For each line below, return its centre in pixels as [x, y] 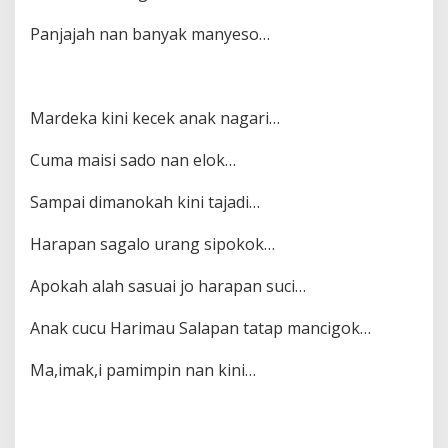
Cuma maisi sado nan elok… [133, 160]
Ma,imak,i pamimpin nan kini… [143, 370]
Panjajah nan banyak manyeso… [150, 34]
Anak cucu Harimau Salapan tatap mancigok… [200, 328]
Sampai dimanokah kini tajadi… [145, 202]
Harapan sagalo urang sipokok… [152, 244]
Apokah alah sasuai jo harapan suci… [168, 286]
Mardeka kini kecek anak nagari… [155, 118]
